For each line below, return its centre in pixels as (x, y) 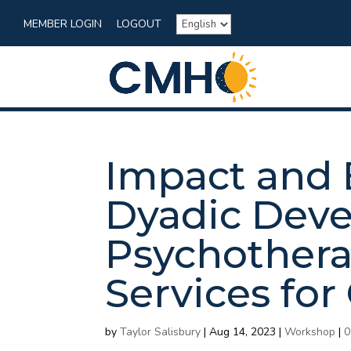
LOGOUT (139, 24)
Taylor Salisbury (161, 332)
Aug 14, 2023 (243, 332)
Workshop (310, 332)
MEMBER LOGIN (63, 24)
